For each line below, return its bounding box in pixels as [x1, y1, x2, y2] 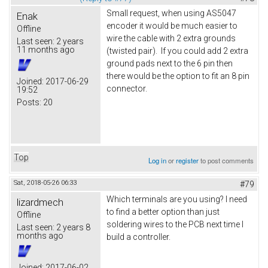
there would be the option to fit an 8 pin [106, 71, 249, 81]
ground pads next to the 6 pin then [106, 59, 233, 69]
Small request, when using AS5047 [106, 8, 236, 19]
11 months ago [17, 45, 75, 55]
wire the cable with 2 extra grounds [106, 33, 236, 44]
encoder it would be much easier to [106, 21, 237, 31]
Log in [148, 156, 167, 166]
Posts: [17, 98, 41, 108]
